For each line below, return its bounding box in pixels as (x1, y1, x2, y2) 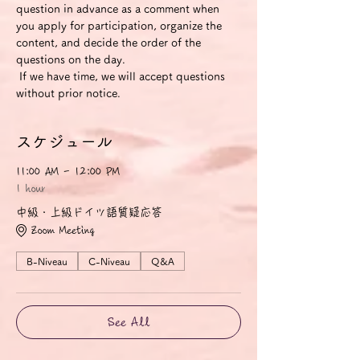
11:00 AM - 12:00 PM (16, 166, 120, 178)
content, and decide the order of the (16, 37, 204, 48)
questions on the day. (16, 54, 125, 65)
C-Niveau (88, 256, 130, 266)
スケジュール (16, 133, 112, 149)
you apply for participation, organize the (16, 20, 225, 31)
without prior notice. (16, 88, 121, 99)
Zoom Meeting (31, 224, 95, 236)
